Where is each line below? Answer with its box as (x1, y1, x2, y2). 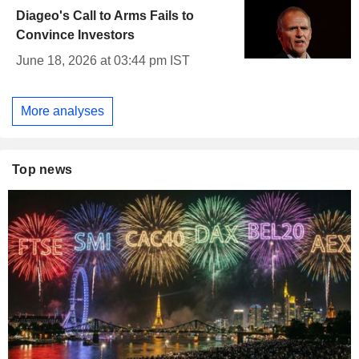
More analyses (21, 103, 104, 118)
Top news (12, 162, 73, 176)
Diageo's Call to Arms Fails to (16, 9, 194, 23)
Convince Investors (16, 28, 135, 42)
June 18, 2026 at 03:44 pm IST (16, 54, 190, 68)
